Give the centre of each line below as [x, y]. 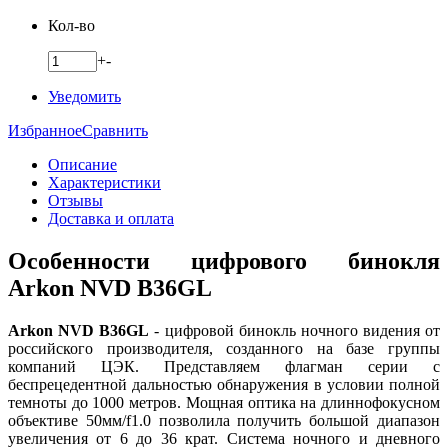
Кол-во [71, 25]
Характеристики [104, 182]
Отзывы [75, 200]
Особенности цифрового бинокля [224, 260]
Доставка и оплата [111, 218]
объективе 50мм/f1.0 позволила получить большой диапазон [224, 420]
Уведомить [84, 96]
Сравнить [115, 130]
